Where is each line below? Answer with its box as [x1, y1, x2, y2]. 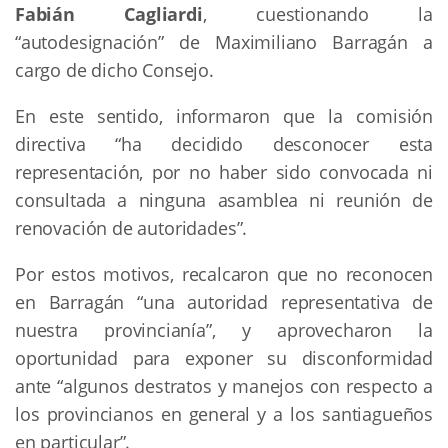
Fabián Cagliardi [15, 2, 203, 27]
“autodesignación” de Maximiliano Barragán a [15, 30, 433, 55]
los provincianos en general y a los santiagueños [15, 402, 433, 427]
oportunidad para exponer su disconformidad [15, 346, 433, 371]
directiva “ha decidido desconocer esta [15, 132, 433, 157]
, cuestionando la [202, 2, 433, 27]
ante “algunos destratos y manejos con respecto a [15, 374, 433, 399]
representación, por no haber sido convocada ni [15, 160, 433, 185]
